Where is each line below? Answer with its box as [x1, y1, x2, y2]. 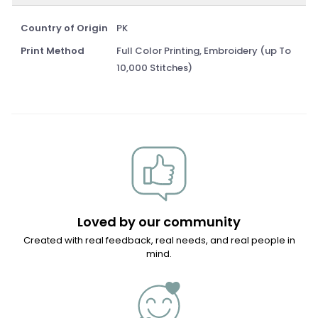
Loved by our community [77, 212, 241, 231]
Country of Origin [21, 21, 108, 35]
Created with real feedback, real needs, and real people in [23, 233, 295, 247]
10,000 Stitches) [116, 60, 192, 75]
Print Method [21, 43, 84, 57]
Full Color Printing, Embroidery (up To [116, 43, 291, 57]
